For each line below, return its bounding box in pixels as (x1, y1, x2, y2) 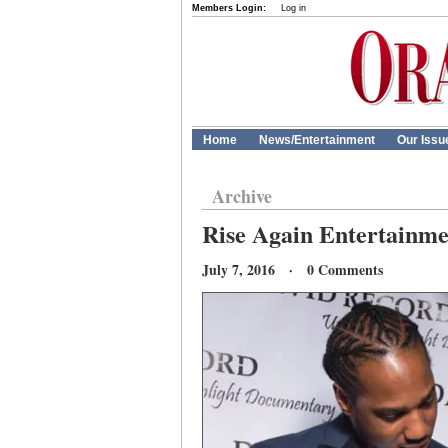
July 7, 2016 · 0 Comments (202, 259, 383, 280)
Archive (212, 183, 272, 209)
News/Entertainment (259, 133, 375, 147)
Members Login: (192, 3, 266, 13)
